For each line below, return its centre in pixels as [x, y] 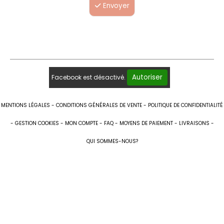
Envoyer [115, 6]
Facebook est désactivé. [89, 77]
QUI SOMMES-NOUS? [112, 141]
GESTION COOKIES [37, 123]
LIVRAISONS [194, 123]
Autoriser [147, 77]
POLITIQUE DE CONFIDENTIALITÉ [185, 105]
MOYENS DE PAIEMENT [146, 123]
